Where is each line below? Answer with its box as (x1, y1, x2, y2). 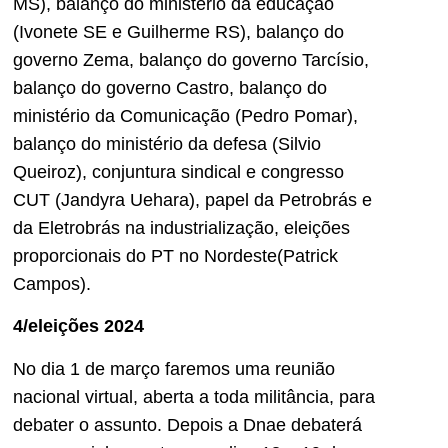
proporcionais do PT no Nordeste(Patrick (13, 245, 338, 266)
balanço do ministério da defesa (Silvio (13, 133, 321, 154)
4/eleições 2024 (13, 316, 144, 337)
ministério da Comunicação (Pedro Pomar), (13, 105, 358, 126)
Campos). (13, 273, 91, 294)
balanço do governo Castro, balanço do (13, 77, 327, 98)
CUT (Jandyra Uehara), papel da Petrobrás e (13, 189, 372, 210)
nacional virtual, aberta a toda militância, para (13, 386, 375, 407)
